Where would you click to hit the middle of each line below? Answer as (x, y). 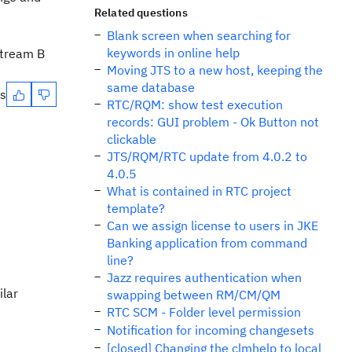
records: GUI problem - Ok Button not (213, 122)
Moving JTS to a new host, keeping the (215, 70)
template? (136, 208)
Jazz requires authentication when (204, 277)
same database (151, 87)
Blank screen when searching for (199, 35)
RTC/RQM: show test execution (195, 104)
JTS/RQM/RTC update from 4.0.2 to (207, 156)
